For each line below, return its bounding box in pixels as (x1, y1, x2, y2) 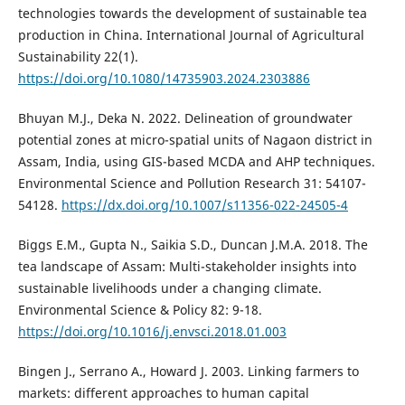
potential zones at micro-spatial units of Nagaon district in (17, 131, 372, 149)
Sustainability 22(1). (17, 48, 138, 66)
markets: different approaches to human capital (17, 384, 309, 402)
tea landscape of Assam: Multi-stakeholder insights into (17, 258, 356, 276)
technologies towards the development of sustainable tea (17, 5, 367, 23)
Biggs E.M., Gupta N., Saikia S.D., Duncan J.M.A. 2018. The (17, 236, 368, 254)
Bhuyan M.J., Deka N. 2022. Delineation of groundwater (17, 109, 353, 127)
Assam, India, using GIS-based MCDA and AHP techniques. (17, 153, 375, 171)
